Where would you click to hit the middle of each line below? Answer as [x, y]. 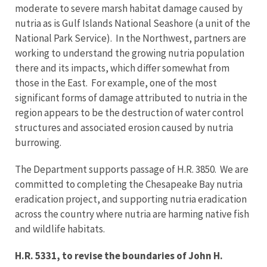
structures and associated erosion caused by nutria [124, 128]
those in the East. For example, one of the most [116, 83]
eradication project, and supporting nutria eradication [131, 199]
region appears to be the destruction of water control [129, 113]
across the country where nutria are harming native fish [132, 214]
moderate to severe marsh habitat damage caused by [129, 8]
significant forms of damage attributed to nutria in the [131, 98]
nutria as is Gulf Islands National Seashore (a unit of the [133, 23]
